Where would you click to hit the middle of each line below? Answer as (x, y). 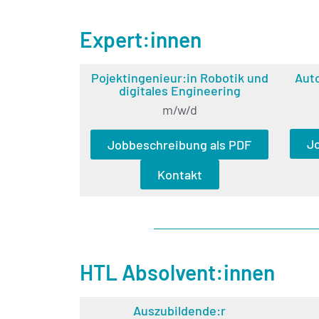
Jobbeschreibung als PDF (179, 144)
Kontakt (179, 174)
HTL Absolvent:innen (177, 272)
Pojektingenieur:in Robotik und (179, 77)
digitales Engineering (179, 90)
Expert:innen (141, 39)
